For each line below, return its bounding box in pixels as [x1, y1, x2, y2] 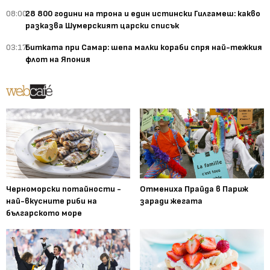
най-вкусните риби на [6, 196, 97, 207]
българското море [6, 208, 82, 219]
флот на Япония [25, 54, 90, 65]
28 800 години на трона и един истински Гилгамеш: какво [25, 8, 260, 19]
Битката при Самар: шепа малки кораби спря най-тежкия [25, 42, 262, 53]
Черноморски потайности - [6, 184, 121, 195]
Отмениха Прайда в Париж [140, 184, 248, 195]
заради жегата [140, 196, 202, 207]
